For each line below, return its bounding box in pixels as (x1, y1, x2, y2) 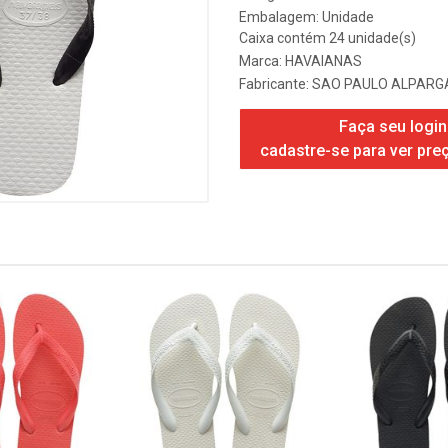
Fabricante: (239, 76, 312, 92)
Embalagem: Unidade (239, 9, 374, 25)
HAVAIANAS (285, 53, 362, 69)
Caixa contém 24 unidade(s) (239, 30, 416, 46)
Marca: (239, 53, 285, 69)
